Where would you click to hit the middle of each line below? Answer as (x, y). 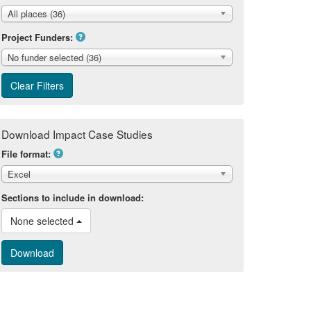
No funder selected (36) (54, 57)
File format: (26, 153)
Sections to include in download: (73, 197)
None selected (43, 220)
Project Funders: (37, 37)
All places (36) (36, 13)
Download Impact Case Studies (77, 134)
